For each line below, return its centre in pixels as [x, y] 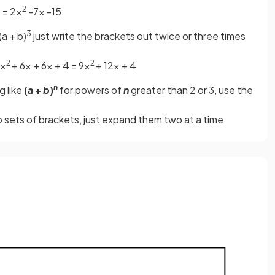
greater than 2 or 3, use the [191, 90]
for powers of [91, 90]
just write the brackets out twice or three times [138, 36]
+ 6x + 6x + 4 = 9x [51, 65]
